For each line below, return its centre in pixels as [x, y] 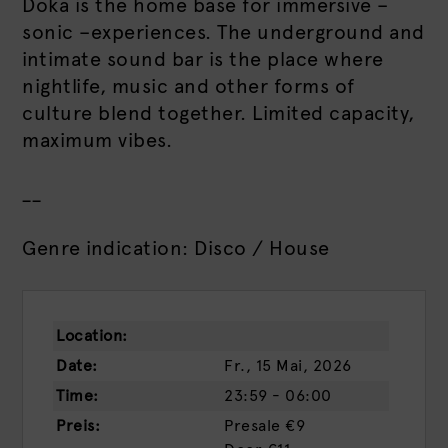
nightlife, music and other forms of [188, 86]
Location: [92, 335]
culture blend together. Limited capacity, [218, 113]
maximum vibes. [97, 140]
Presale [252, 425]
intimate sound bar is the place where [203, 59]
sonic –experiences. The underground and [223, 32]
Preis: [78, 425]
